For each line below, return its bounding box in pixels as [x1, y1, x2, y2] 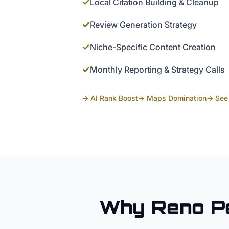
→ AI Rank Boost [82, 94, 138, 103]
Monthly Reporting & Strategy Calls [90, 64, 225, 75]
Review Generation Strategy [90, 19, 197, 30]
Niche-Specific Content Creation [90, 42, 216, 53]
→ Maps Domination [138, 94, 207, 103]
